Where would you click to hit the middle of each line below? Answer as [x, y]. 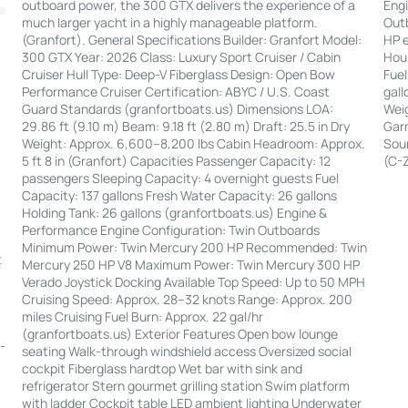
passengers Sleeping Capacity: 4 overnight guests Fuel [180, 178]
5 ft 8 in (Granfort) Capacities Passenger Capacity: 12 [176, 161]
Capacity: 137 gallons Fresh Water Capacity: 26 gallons [179, 196]
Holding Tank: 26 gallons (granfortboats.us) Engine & [174, 213]
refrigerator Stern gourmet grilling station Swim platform [185, 386]
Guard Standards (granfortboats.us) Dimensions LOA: [177, 109]
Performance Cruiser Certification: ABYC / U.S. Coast [175, 92]
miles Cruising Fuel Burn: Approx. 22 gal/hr [142, 317]
